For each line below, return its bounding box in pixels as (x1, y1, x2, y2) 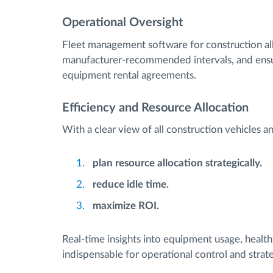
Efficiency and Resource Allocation (62, 101, 249, 114)
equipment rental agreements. (62, 69, 196, 80)
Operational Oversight (62, 16, 183, 29)
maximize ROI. (93, 200, 161, 211)
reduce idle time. (93, 179, 169, 190)
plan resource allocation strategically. (93, 158, 262, 168)
